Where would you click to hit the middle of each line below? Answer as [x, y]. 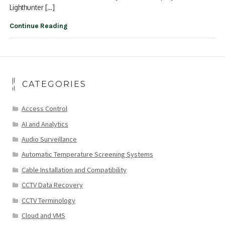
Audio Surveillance [49, 139]
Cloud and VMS [43, 216]
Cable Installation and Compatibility [74, 170]
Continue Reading [39, 25]
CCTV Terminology [48, 200]
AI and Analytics [45, 124]
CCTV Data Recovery [52, 185]
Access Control [44, 109]
